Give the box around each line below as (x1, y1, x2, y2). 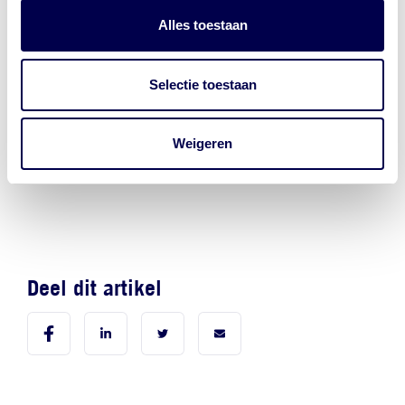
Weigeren (173, 136, 232, 151)
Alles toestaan (157, 17, 248, 33)
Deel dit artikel (27, 274, 162, 300)
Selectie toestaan (148, 76, 257, 92)
